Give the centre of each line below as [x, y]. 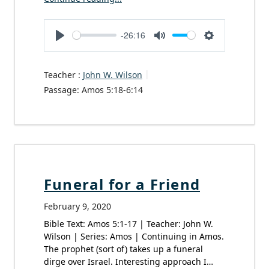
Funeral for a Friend [122, 184]
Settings [226, 49]
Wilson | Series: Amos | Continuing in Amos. [134, 237]
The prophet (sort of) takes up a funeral [123, 249]
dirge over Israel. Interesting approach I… [128, 262]
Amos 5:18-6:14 [112, 89]
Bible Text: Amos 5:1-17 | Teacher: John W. [128, 224]
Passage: [62, 89]
